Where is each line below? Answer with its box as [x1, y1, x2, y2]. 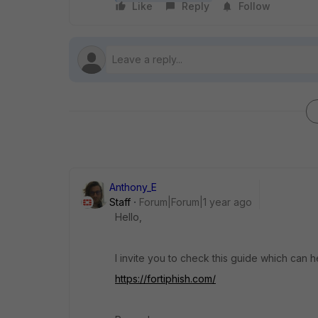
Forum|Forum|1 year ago [139, 196, 252, 208]
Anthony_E [109, 181, 157, 193]
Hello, [115, 211, 142, 223]
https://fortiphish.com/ [115, 273, 216, 285]
